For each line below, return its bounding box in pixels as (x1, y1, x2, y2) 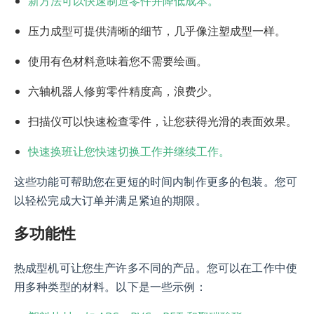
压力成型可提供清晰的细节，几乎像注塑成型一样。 (28, 22, 286, 39)
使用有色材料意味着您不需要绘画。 (28, 53, 207, 69)
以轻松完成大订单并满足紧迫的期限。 (14, 194, 207, 207)
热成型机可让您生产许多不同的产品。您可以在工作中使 (14, 262, 298, 275)
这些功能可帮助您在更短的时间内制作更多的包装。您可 (14, 175, 298, 188)
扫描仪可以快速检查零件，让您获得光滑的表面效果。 (28, 113, 297, 129)
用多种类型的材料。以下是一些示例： (14, 281, 207, 294)
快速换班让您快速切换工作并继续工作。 (28, 143, 230, 159)
